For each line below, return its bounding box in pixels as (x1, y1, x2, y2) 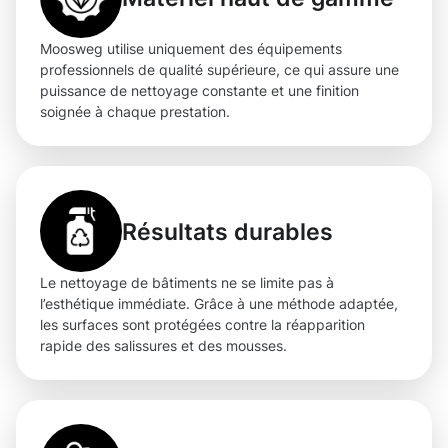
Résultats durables (122, 217, 333, 245)
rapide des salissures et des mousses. (40, 337, 287, 355)
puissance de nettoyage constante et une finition (40, 82, 359, 100)
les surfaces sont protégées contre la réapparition (40, 316, 365, 334)
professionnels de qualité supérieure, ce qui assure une (40, 61, 399, 79)
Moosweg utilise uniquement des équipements (40, 40, 342, 58)
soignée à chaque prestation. (40, 103, 230, 121)
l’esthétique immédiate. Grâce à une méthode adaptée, (40, 295, 398, 313)
